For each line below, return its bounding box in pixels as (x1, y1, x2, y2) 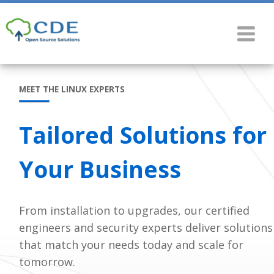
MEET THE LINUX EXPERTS (19, 84, 125, 95)
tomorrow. (19, 254, 75, 269)
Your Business (19, 153, 181, 185)
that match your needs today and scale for (19, 237, 243, 252)
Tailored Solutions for (19, 119, 267, 150)
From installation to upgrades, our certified (19, 202, 250, 218)
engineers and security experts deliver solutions (19, 220, 273, 235)
